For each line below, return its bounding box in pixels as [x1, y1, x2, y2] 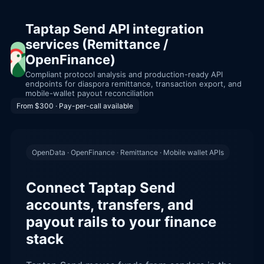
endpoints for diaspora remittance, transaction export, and [25, 79, 242, 88]
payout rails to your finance [26, 213, 216, 230]
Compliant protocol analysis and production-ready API [25, 70, 223, 79]
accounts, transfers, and [26, 196, 193, 213]
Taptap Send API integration [25, 21, 204, 37]
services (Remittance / [25, 37, 169, 52]
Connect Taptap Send [26, 179, 175, 196]
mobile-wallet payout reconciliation [25, 88, 154, 98]
